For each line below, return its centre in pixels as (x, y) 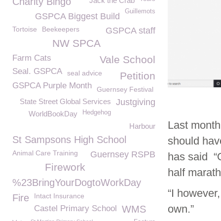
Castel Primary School (75, 208)
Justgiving (136, 102)
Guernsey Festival (125, 89)
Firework (65, 167)
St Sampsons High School (69, 140)
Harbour (142, 126)
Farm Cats (32, 58)
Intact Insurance (59, 196)
